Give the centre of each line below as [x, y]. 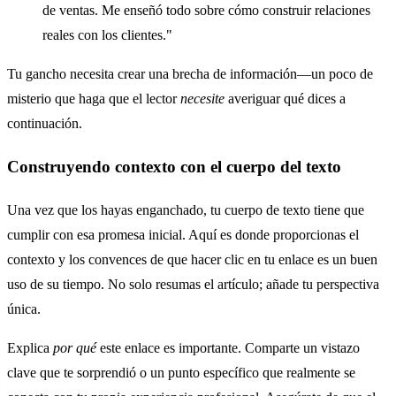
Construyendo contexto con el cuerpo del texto [174, 167]
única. [24, 308]
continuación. [45, 124]
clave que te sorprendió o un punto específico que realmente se [181, 372]
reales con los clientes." [107, 35]
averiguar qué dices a [285, 99]
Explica [30, 347]
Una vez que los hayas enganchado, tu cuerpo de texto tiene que [186, 209]
